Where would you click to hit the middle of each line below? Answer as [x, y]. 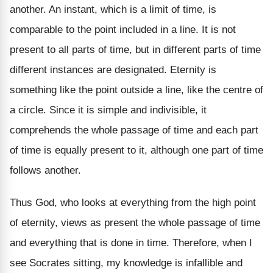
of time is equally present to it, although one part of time [136, 150]
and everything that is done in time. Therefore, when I [131, 243]
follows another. [45, 170]
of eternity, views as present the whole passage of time [135, 222]
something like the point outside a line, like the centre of [136, 90]
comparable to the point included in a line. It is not [123, 29]
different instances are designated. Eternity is [113, 69]
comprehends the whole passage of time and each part [134, 130]
